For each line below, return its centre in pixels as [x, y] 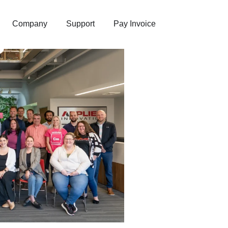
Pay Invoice [135, 24]
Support [81, 24]
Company [30, 24]
